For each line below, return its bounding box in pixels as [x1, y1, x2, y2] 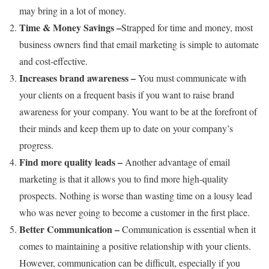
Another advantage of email [125, 156, 230, 169]
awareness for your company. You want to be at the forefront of [19, 105, 257, 118]
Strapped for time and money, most [121, 21, 253, 34]
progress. [19, 139, 53, 152]
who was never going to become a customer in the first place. [19, 206, 250, 219]
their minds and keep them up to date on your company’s [19, 122, 233, 135]
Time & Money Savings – [19, 20, 121, 35]
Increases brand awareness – [19, 71, 138, 85]
